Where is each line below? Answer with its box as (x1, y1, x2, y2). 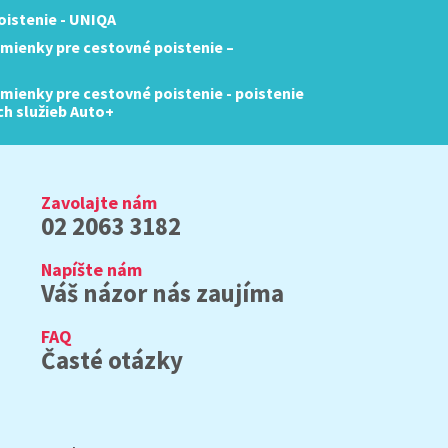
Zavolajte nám (41, 191, 157, 214)
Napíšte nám (41, 258, 142, 281)
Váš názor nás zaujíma (41, 277, 284, 309)
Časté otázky (41, 344, 183, 376)
